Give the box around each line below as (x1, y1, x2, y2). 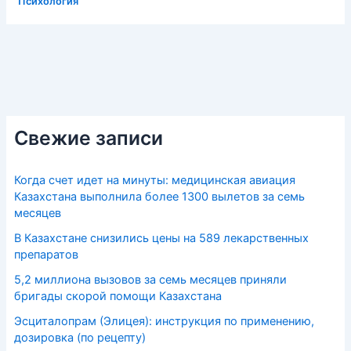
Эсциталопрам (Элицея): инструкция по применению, (13, 313, 314, 328)
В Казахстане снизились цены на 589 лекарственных (13, 230, 309, 245)
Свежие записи (13, 126, 163, 150)
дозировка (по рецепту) (13, 330, 146, 345)
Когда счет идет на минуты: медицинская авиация (13, 172, 295, 187)
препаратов (13, 247, 78, 262)
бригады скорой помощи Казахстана (13, 288, 222, 303)
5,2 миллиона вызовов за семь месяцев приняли (13, 272, 287, 287)
